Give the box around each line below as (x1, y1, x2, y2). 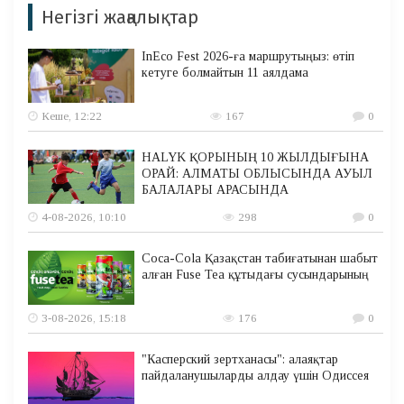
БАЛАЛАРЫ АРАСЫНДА (142, 183, 289, 197)
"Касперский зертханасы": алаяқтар (142, 353, 339, 367)
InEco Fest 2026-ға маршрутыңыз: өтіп (142, 50, 355, 64)
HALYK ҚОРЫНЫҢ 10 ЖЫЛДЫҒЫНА (142, 151, 370, 165)
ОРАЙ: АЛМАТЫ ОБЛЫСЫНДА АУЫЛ (142, 167, 373, 181)
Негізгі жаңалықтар (41, 6, 198, 29)
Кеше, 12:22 (41, 109, 102, 124)
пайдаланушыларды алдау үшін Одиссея (142, 369, 370, 383)
